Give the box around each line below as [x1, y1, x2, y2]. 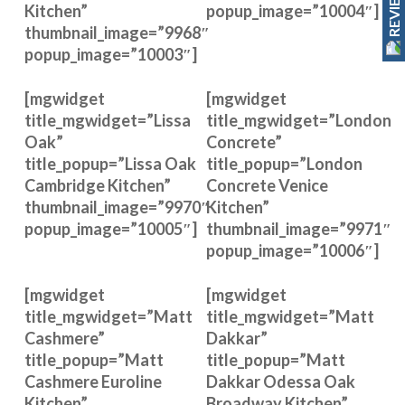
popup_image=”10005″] [24, 219, 197, 239]
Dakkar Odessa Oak [206, 372, 355, 391]
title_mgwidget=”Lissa [24, 110, 191, 130]
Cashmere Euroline [24, 372, 162, 391]
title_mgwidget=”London [206, 110, 391, 130]
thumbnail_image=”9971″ [206, 219, 391, 239]
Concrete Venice [206, 175, 328, 195]
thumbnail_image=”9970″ [24, 197, 210, 217]
